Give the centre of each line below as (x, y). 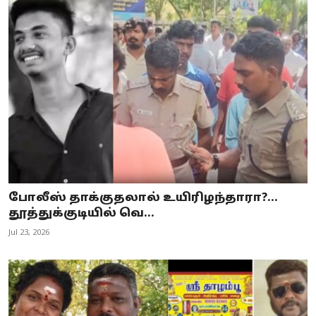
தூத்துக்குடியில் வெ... (81, 213)
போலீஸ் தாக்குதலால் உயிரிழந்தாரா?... (143, 198)
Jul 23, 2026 (29, 232)
